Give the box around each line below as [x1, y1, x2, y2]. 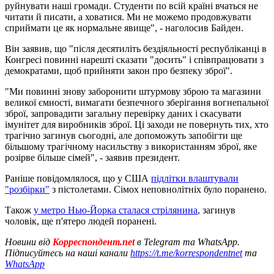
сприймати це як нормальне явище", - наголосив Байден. [5, 22, 243, 33]
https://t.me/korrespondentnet [130, 247, 242, 258]
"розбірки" [5, 183, 50, 194]
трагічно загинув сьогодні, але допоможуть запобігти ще [5, 130, 242, 141]
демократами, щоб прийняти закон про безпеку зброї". [5, 65, 232, 76]
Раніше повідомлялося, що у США [5, 172, 151, 183]
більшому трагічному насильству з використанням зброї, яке [5, 141, 257, 152]
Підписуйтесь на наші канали [5, 247, 130, 258]
